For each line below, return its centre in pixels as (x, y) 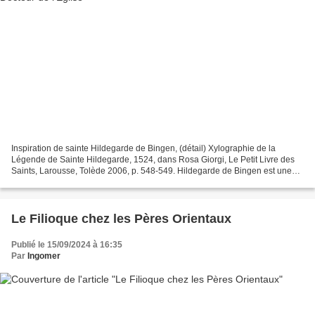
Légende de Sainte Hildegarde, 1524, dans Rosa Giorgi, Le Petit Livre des (153, 160)
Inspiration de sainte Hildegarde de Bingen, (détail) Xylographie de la (143, 149)
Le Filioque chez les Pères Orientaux (121, 219)
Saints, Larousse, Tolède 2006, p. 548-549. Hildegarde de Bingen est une (152, 171)
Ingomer (44, 256)
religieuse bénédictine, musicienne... (81, 182)
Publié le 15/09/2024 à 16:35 (67, 245)
